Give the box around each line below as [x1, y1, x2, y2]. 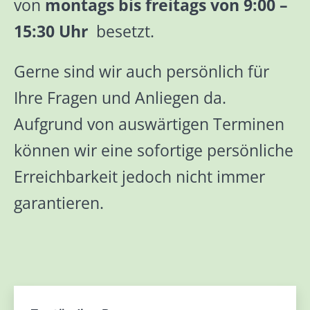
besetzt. [88, 20, 154, 42]
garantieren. [14, 192, 104, 214]
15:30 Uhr [14, 20, 88, 42]
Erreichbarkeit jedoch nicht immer [14, 165, 265, 188]
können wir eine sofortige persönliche [14, 139, 293, 161]
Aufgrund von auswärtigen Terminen [14, 113, 284, 135]
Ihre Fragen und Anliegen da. [14, 86, 226, 109]
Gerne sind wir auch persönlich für [14, 60, 269, 82]
